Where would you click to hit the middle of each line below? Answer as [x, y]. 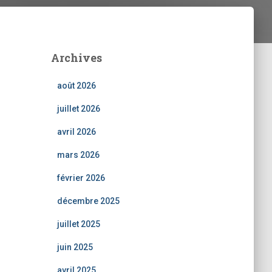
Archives [76, 58]
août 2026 [76, 86]
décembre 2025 [88, 201]
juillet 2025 [78, 224]
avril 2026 [76, 132]
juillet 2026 [78, 109]
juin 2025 [75, 247]
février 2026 [81, 178]
